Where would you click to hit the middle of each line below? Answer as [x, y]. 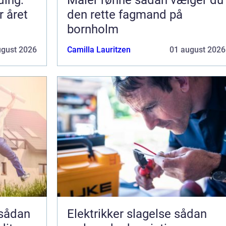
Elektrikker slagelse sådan [121, 214]
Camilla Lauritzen [99, 49]
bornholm [93, 29]
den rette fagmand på [125, 14]
